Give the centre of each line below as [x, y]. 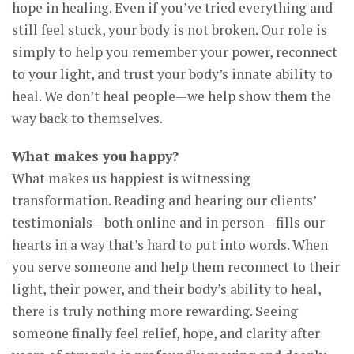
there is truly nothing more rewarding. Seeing [155, 311]
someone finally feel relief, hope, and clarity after [166, 333]
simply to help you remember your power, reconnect [175, 51]
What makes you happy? [95, 156]
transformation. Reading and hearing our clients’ [164, 200]
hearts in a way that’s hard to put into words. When [170, 244]
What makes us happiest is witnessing [131, 178]
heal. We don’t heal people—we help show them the [171, 96]
